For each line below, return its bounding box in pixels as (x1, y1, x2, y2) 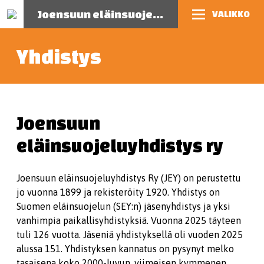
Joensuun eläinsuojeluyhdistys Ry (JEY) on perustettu (16, 173, 241, 183)
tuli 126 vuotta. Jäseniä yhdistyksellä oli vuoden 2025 (16, 229, 243, 240)
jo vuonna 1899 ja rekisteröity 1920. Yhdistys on (16, 187, 220, 197)
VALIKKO (212, 9, 250, 19)
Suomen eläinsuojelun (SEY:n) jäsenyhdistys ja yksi (16, 201, 230, 212)
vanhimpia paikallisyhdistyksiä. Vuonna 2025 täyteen (16, 215, 241, 226)
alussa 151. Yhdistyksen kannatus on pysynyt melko (16, 243, 234, 254)
